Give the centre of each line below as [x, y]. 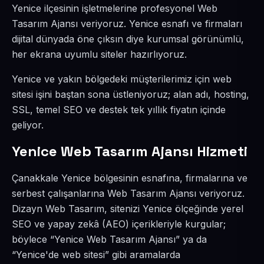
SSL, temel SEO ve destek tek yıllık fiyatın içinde [119, 110]
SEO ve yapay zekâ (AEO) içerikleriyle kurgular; [119, 224]
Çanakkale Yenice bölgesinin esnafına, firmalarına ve [130, 178]
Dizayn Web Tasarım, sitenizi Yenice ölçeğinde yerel [128, 209]
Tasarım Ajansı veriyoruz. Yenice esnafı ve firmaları [127, 24]
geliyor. [28, 125]
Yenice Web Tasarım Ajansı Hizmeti [130, 151]
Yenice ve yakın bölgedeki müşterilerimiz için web [122, 79]
